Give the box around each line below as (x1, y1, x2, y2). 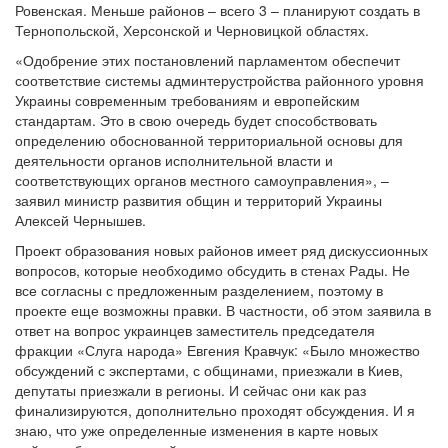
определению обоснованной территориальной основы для (15, 130, 403, 150)
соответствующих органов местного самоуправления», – (15, 170, 389, 190)
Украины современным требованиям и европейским (15, 90, 360, 110)
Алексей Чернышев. (15, 210, 146, 230)
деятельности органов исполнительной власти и (15, 150, 333, 170)
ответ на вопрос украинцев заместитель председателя (15, 320, 375, 340)
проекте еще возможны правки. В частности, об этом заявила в (15, 300, 431, 320)
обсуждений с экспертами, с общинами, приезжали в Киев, (15, 360, 403, 380)
